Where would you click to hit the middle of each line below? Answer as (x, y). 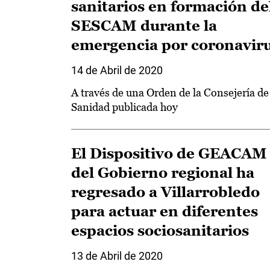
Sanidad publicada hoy (124, 107)
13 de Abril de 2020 (117, 256)
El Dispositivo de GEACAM (169, 153)
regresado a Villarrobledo (165, 192)
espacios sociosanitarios (160, 231)
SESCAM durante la (144, 26)
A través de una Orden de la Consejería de (170, 93)
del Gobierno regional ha (163, 173)
